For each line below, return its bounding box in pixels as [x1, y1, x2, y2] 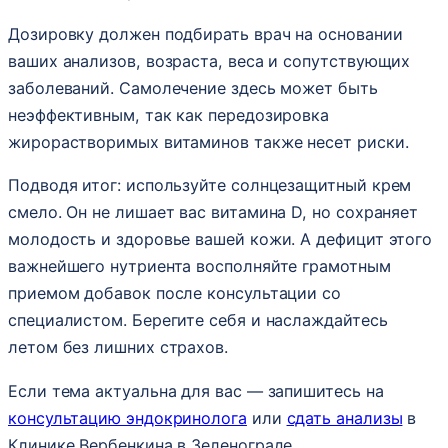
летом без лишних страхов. [8, 337, 228, 358]
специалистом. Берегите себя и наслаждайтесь [8, 310, 388, 331]
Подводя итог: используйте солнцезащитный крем [8, 175, 412, 196]
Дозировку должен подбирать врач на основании [8, 24, 403, 45]
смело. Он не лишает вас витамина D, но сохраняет [8, 202, 419, 223]
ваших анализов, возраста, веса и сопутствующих [8, 51, 411, 72]
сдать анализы [286, 407, 403, 428]
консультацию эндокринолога [8, 407, 247, 428]
